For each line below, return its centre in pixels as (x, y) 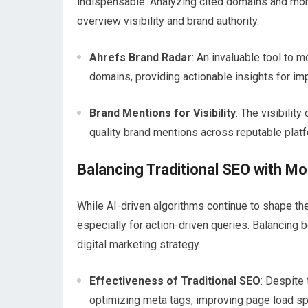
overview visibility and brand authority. (168, 21)
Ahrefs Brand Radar (141, 57)
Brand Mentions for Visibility (163, 113)
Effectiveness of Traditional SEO (175, 281)
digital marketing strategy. (139, 244)
